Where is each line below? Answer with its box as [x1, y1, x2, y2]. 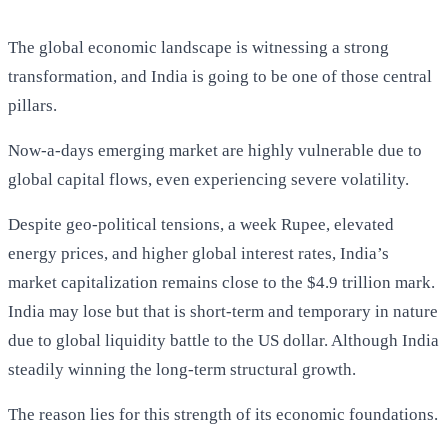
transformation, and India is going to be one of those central [8, 66, 432, 86]
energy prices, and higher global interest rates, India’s [8, 243, 389, 263]
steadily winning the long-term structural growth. [8, 359, 356, 379]
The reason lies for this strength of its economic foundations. [8, 404, 438, 424]
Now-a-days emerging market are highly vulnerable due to [8, 140, 422, 160]
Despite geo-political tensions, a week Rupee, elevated [8, 214, 394, 234]
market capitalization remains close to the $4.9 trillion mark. [8, 272, 435, 292]
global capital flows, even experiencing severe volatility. [8, 169, 409, 189]
